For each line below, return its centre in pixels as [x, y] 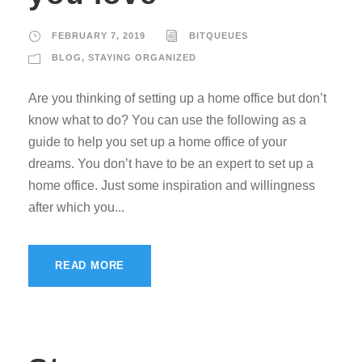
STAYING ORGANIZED [142, 57]
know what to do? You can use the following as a [167, 120]
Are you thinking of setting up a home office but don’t [177, 98]
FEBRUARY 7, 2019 [99, 35]
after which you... [76, 207]
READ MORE [90, 265]
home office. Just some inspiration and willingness [172, 185]
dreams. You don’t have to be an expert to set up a [171, 163]
